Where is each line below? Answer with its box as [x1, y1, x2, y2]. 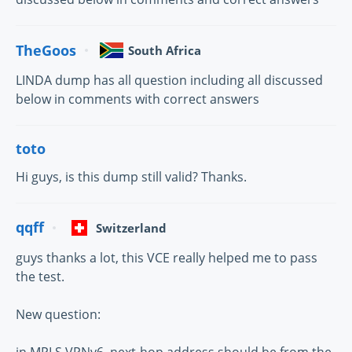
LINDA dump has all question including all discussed [16, 71, 323, 90]
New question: [16, 305, 101, 323]
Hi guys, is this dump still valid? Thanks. [16, 167, 247, 185]
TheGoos [16, 40, 76, 60]
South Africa [128, 42, 201, 59]
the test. [16, 267, 64, 285]
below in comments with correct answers [16, 90, 259, 108]
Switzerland [96, 219, 167, 236]
